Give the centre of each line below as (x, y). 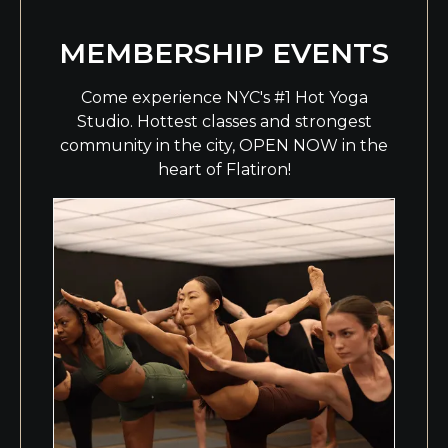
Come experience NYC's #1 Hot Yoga (224, 97)
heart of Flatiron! (224, 169)
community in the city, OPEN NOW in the (224, 145)
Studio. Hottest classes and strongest (224, 121)
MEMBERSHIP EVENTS (224, 52)
